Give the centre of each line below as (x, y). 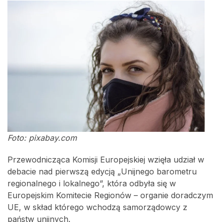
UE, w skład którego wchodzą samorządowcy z (97, 207)
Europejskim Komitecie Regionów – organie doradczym (110, 195)
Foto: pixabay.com (42, 138)
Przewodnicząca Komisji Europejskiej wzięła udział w (106, 160)
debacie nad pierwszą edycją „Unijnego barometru (102, 172)
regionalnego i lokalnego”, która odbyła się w (92, 184)
